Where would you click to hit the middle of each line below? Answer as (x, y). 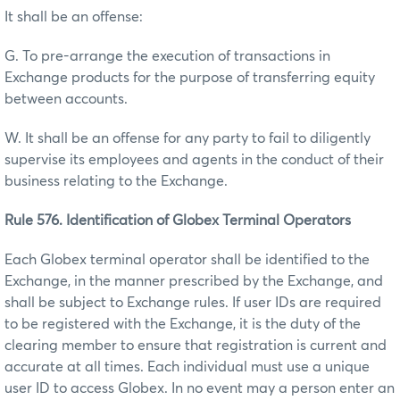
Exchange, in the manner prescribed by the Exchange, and (194, 281)
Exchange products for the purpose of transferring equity (190, 77)
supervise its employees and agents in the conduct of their (194, 159)
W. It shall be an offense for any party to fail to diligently (187, 138)
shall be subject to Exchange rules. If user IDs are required (193, 302)
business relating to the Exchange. (116, 181)
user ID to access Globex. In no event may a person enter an (200, 388)
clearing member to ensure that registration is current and (196, 345)
